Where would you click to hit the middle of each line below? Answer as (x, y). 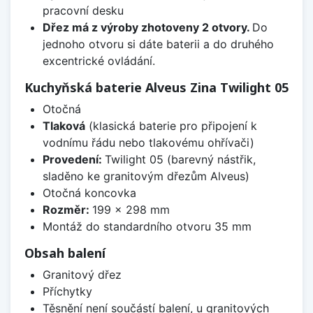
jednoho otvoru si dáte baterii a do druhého (158, 44)
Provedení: (73, 160)
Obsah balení (65, 253)
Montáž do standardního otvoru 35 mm (147, 227)
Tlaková (64, 126)
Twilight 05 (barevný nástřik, (180, 160)
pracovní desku (83, 11)
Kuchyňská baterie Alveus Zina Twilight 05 (156, 88)
